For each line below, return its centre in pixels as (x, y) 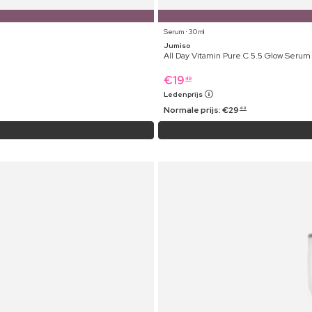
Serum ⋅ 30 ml (184, 32)
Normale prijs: (193, 110)
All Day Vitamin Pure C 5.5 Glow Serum (237, 56)
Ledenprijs (184, 95)
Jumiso (177, 46)
